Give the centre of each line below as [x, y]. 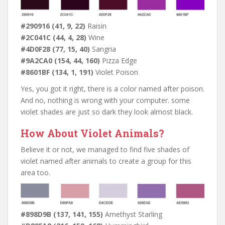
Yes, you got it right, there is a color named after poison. [113, 89]
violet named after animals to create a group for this [106, 161]
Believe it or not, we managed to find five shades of [105, 150]
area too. [35, 173]
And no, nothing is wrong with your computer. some [105, 100]
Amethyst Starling [133, 214]
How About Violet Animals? [92, 133]
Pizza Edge [119, 61]
